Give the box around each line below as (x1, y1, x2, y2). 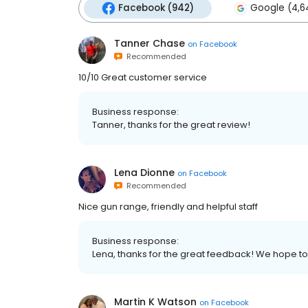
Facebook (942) (118, 1, 194, 14)
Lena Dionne (114, 166, 175, 179)
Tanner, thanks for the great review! (92, 118, 250, 131)
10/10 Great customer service (78, 71, 207, 84)
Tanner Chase (114, 36, 185, 50)
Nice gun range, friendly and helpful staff (78, 200, 258, 213)
